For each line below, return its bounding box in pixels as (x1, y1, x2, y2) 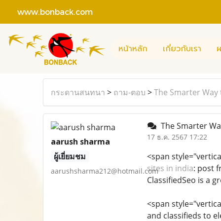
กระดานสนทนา (51, 87, 105, 98)
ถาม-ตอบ (113, 87, 146, 98)
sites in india (147, 163, 193, 174)
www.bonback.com (7, 6, 93, 16)
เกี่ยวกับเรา (163, 42, 201, 55)
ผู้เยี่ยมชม (54, 151, 86, 162)
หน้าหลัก (118, 42, 147, 55)
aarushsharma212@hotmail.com (51, 166, 158, 176)
